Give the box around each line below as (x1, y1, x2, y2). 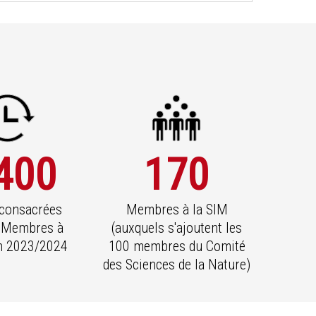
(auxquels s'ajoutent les (111, 219, 243, 236)
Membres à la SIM (126, 200, 228, 218)
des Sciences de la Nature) (103, 255, 251, 273)
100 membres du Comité (108, 237, 245, 255)
